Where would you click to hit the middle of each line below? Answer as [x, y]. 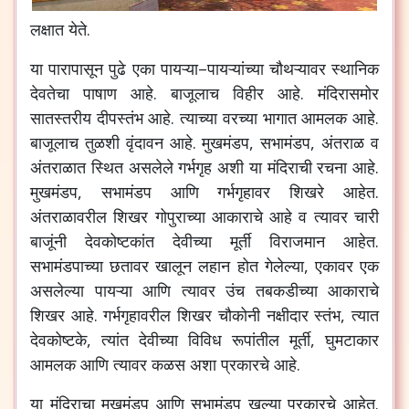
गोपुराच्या [180, 216]
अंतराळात [58, 167]
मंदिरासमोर [348, 93]
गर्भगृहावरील [137, 315]
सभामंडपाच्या [67, 265]
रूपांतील [256, 339]
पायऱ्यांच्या [235, 68]
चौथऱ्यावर [297, 68]
